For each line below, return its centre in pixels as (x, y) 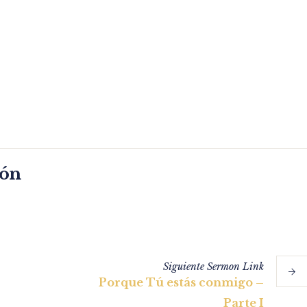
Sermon (223, 267)
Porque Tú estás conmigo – (181, 283)
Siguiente (183, 267)
